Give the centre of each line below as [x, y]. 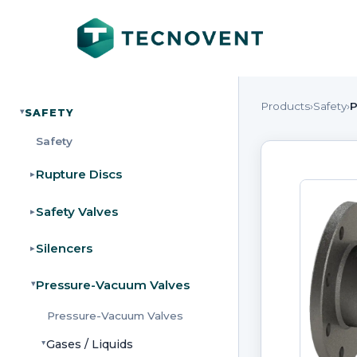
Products [285, 106]
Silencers [64, 248]
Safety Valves [76, 211]
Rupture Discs [78, 175]
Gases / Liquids [90, 344]
